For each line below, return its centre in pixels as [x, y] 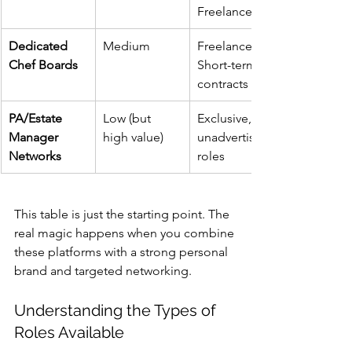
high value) [133, 137]
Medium [126, 46]
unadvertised [235, 137]
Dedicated [40, 46]
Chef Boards [43, 64]
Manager [35, 137]
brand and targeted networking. [103, 270]
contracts [223, 83]
